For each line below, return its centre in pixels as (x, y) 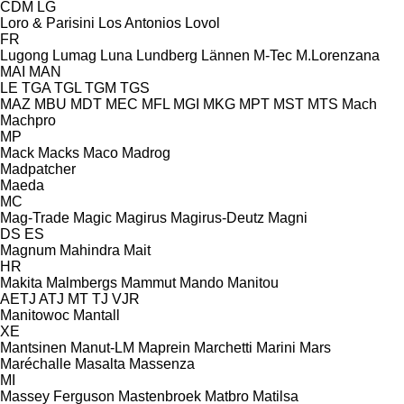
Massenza (162, 363)
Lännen (225, 55)
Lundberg (167, 55)
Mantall (96, 315)
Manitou (253, 282)
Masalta (100, 363)
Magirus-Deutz (217, 217)
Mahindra (90, 250)
